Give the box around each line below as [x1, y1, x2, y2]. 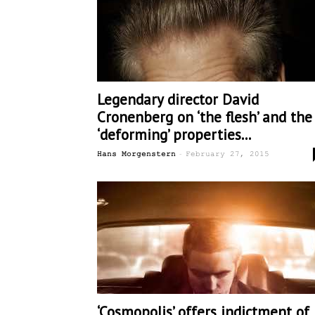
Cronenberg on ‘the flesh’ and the [97, 108, 312, 127]
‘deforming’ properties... [97, 125, 251, 144]
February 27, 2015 [186, 150, 269, 158]
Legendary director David [97, 90, 259, 109]
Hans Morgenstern [97, 150, 176, 158]
